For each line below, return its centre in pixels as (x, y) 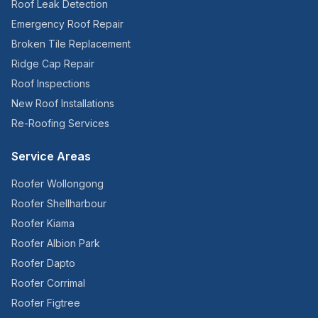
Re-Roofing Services (60, 123)
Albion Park (73, 243)
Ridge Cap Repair (53, 64)
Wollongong (75, 183)
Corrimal (66, 283)
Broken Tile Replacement (71, 44)
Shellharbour (77, 203)
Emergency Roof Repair (67, 24)
